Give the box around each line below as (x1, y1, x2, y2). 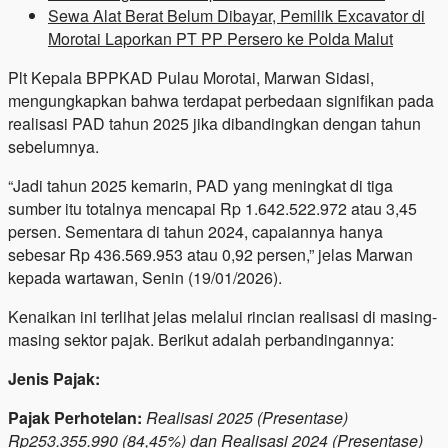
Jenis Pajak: (8, 366, 100, 390)
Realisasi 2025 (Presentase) (146, 405, 348, 429)
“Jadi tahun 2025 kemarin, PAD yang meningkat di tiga (8, 173, 393, 197)
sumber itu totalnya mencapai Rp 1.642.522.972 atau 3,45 (8, 196, 417, 220)
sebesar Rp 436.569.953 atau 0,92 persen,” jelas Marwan (8, 242, 413, 266)
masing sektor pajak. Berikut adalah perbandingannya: (8, 327, 394, 351)
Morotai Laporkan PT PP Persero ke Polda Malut (48, 26, 393, 50)
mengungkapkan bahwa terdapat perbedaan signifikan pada (8, 88, 434, 112)
